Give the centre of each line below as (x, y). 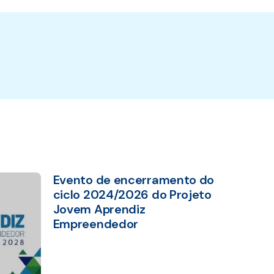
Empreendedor (96, 224)
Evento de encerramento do (134, 180)
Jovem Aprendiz (99, 209)
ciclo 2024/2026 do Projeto (132, 194)
